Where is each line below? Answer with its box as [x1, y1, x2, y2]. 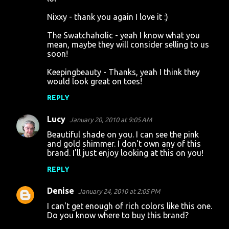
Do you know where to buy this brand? [47, 211, 189, 220]
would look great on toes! [47, 77, 142, 86]
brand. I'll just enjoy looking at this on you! [47, 148, 203, 157]
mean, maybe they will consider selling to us [47, 40, 209, 49]
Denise [47, 186, 74, 195]
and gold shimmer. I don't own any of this [47, 139, 201, 148]
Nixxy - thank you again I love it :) [47, 12, 168, 21]
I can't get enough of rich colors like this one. [47, 201, 212, 211]
